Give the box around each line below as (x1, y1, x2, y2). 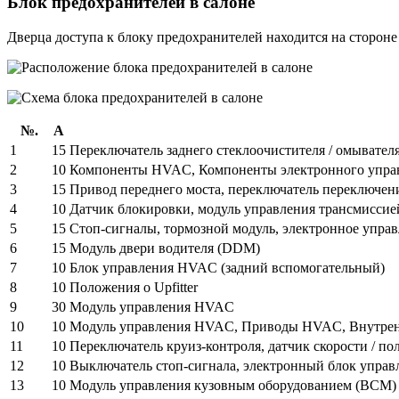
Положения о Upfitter (69, 279, 198, 295)
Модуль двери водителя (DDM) (69, 240, 260, 256)
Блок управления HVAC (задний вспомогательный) (69, 259, 385, 275)
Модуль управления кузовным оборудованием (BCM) (69, 377, 396, 393)
